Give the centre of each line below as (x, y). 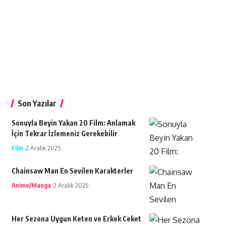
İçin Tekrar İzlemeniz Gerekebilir (64, 134)
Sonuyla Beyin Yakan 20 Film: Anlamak (73, 123)
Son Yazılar (37, 104)
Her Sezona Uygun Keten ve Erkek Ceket (76, 219)
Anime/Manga (31, 185)
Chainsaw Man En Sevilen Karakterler (72, 171)
